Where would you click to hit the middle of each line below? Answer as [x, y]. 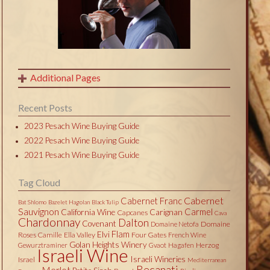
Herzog [207, 245]
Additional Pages [65, 77]
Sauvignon [38, 211]
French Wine [187, 234]
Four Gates [149, 234]
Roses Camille [40, 234]
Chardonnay [49, 222]
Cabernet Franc [151, 200]
